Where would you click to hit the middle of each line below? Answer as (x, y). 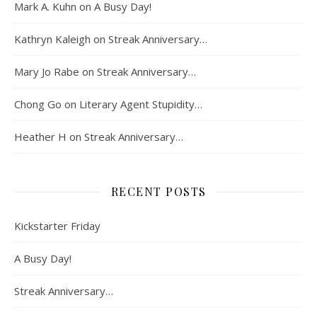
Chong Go (38, 104)
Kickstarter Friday (57, 226)
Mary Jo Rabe (47, 72)
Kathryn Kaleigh (52, 39)
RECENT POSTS (158, 192)
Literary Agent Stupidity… (141, 104)
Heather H (40, 137)
